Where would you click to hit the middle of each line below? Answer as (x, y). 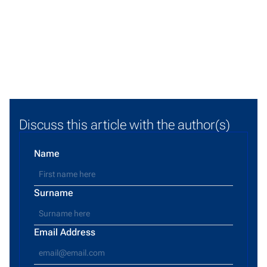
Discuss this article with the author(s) (125, 124)
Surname (54, 193)
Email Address (65, 232)
